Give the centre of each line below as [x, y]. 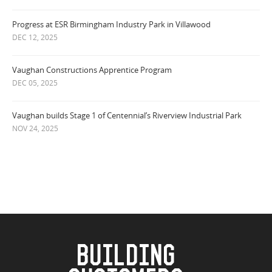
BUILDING [127, 257]
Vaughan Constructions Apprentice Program [94, 70]
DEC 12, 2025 [35, 38]
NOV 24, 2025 [35, 129]
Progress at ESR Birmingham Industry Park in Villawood [114, 25]
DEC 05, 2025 [35, 83]
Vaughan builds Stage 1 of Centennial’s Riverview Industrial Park [129, 116]
